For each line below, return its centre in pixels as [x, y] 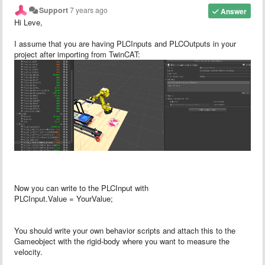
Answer [232, 11]
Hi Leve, [28, 22]
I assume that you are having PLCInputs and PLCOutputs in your [125, 43]
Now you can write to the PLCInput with [83, 188]
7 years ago [89, 10]
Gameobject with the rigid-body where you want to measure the [122, 241]
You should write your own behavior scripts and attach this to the [125, 230]
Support [54, 10]
